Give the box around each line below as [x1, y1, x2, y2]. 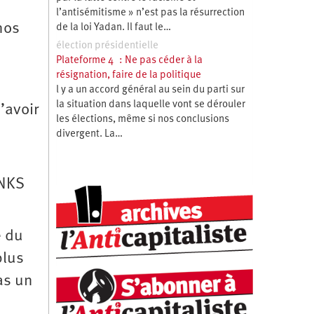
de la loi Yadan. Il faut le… [55, 22, 171, 33]
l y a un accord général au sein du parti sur [55, 84, 245, 95]
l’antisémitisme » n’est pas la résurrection [55, 7, 245, 18]
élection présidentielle [55, 40, 158, 51]
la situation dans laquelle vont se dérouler [55, 99, 245, 110]
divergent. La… [55, 128, 123, 139]
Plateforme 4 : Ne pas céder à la [55, 55, 203, 66]
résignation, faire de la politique [55, 69, 201, 81]
